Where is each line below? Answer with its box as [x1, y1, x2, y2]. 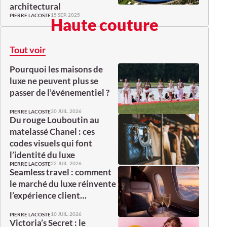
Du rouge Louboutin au [10, 114, 99, 125]
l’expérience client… [10, 190, 87, 201]
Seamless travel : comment [10, 166, 111, 177]
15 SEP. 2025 [51, 12, 80, 18]
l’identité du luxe [10, 149, 75, 160]
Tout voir [10, 44, 46, 55]
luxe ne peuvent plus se [10, 75, 98, 86]
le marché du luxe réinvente [10, 178, 116, 189]
